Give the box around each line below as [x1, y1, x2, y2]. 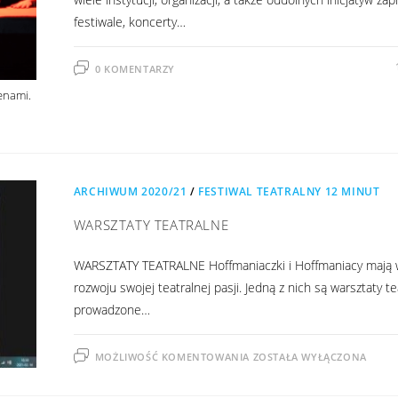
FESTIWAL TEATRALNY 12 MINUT [198, 184, 380, 200]
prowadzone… [73, 301, 150, 319]
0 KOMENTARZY [94, 62, 175, 76]
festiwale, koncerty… [73, 13, 186, 31]
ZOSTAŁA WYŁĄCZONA [252, 350, 367, 364]
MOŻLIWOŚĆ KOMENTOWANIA [94, 350, 253, 364]
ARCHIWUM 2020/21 [73, 184, 187, 200]
